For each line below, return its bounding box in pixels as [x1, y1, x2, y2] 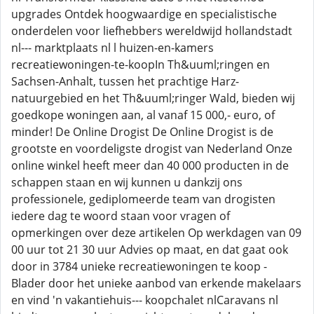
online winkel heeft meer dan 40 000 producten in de [11, 158, 289, 173]
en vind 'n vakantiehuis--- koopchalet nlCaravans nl [11, 292, 278, 308]
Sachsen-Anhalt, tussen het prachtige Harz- [11, 74, 239, 89]
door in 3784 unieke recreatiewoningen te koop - [11, 259, 267, 274]
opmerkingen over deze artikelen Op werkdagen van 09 [11, 225, 301, 240]
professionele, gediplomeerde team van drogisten [11, 191, 275, 207]
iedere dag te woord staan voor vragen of [11, 208, 230, 224]
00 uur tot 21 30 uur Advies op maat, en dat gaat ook [11, 242, 288, 257]
